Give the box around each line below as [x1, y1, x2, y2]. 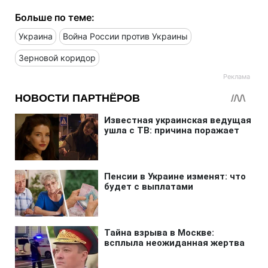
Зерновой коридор [19, 52, 96, 63]
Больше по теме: [15, 11, 95, 23]
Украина [19, 31, 53, 41]
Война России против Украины [63, 31, 188, 41]
